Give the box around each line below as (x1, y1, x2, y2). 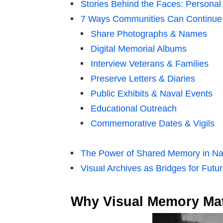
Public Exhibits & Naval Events (91, 89, 213, 99)
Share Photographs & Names (91, 29, 207, 39)
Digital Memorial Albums (91, 44, 187, 54)
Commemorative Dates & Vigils (91, 118, 215, 129)
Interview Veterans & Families (91, 59, 209, 69)
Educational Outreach (91, 104, 177, 114)
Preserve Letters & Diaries (91, 74, 195, 84)
